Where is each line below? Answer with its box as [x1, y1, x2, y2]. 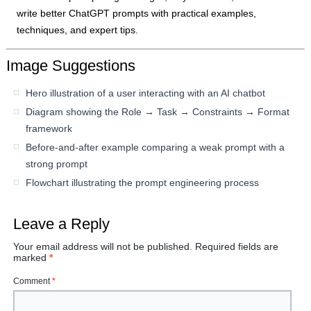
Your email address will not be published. [13, 241, 193, 253]
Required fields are [195, 241, 279, 253]
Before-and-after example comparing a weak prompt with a [26, 142, 285, 153]
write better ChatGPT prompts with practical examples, [17, 8, 257, 19]
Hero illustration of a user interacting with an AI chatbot [26, 87, 266, 99]
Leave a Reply [13, 215, 110, 233]
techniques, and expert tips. [17, 24, 139, 36]
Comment [13, 276, 53, 287]
